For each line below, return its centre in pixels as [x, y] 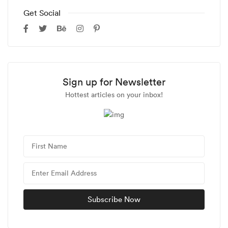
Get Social [42, 13]
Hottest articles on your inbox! [114, 95]
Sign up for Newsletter [114, 82]
